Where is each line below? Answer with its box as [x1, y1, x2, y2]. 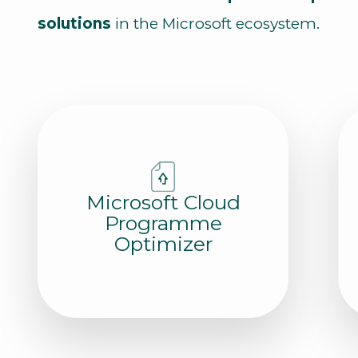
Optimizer [113, 231, 213, 256]
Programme [104, 210, 222, 235]
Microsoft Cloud [86, 189, 241, 214]
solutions [38, 14, 112, 33]
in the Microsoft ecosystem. [111, 14, 320, 33]
